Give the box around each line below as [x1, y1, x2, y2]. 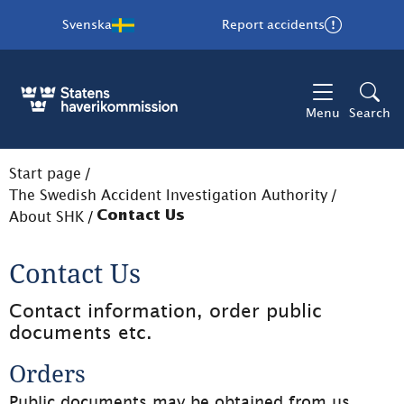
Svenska [61, 17, 112, 32]
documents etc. [9, 321, 152, 344]
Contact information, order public [9, 299, 322, 322]
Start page [9, 165, 81, 181]
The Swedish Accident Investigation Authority [9, 187, 327, 203]
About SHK [9, 208, 84, 225]
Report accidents [222, 17, 326, 32]
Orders [9, 358, 86, 390]
